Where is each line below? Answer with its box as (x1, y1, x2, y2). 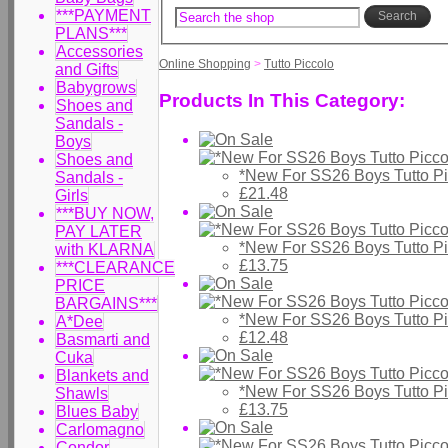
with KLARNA (55, 241, 154, 258)
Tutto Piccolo (264, 57, 334, 72)
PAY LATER (55, 223, 142, 240)
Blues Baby (56, 403, 138, 420)
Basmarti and (56, 331, 150, 348)
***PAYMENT (56, 7, 151, 24)
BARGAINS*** (55, 295, 157, 312)
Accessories (56, 43, 143, 60)
